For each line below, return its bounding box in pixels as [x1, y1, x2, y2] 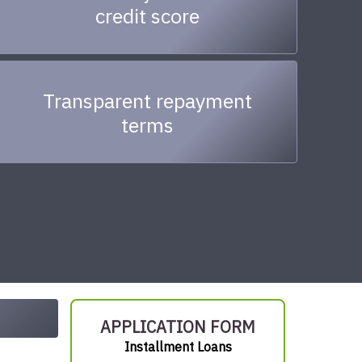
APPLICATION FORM [100, 314, 255, 339]
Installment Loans [124, 337, 232, 357]
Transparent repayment [43, 86, 253, 116]
